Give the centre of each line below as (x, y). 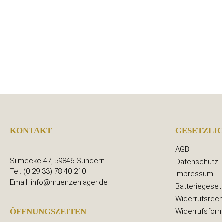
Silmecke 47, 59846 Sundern (57, 161)
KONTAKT (31, 131)
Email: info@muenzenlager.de (59, 183)
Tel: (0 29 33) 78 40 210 (48, 172)
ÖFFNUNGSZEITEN (48, 212)
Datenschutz (197, 162)
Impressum (194, 174)
